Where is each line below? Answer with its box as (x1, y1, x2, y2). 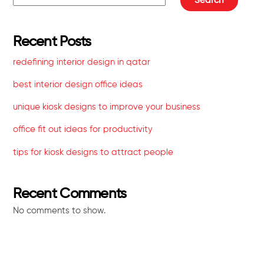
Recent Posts (13, 34, 91, 49)
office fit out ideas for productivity (13, 125, 153, 134)
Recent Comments (13, 187, 127, 202)
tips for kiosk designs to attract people (13, 147, 174, 157)
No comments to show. (13, 206, 106, 216)
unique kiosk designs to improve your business (13, 103, 201, 112)
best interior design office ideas (13, 80, 143, 90)
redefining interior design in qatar (13, 57, 151, 67)
